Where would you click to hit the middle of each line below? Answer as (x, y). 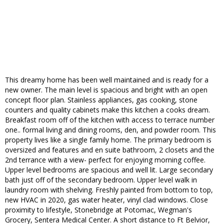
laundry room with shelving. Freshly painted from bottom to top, (109, 190)
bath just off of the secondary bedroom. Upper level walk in (101, 180)
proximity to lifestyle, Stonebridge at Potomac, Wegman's (98, 210)
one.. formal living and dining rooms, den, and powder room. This (110, 130)
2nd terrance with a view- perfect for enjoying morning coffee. (105, 160)
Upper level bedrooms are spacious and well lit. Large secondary (109, 170)
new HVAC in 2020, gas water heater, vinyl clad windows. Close (106, 200)
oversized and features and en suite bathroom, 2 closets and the (110, 150)
